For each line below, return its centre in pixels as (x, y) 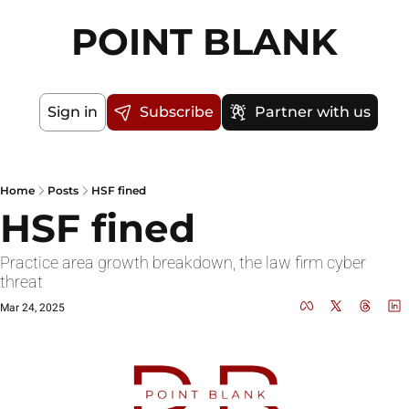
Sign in (72, 112)
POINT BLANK (204, 42)
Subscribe (176, 112)
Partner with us (312, 112)
